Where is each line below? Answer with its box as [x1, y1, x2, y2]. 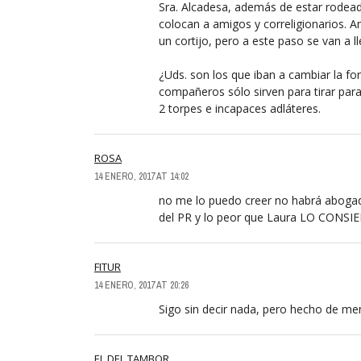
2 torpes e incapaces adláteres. [159, 100, 321, 116]
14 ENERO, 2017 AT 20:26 [94, 278, 189, 292]
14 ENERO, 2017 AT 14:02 [94, 169, 189, 183]
